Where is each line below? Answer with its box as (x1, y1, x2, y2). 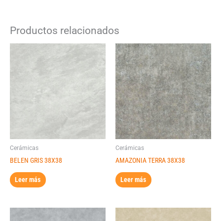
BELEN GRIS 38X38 (10, 156, 62, 164)
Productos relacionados (10, 25, 119, 37)
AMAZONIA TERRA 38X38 (115, 156, 185, 164)
